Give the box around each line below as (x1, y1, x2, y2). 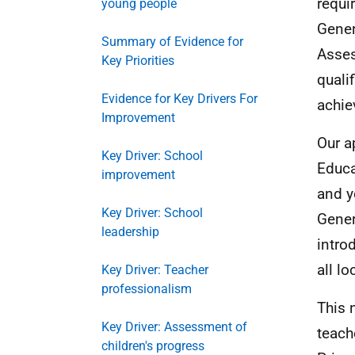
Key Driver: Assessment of (101, 319, 247, 334)
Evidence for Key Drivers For (101, 91, 258, 106)
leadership (101, 224, 159, 239)
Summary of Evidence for (101, 34, 243, 49)
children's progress (101, 338, 204, 353)
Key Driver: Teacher (101, 262, 208, 277)
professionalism (101, 281, 192, 296)
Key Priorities (101, 53, 174, 68)
